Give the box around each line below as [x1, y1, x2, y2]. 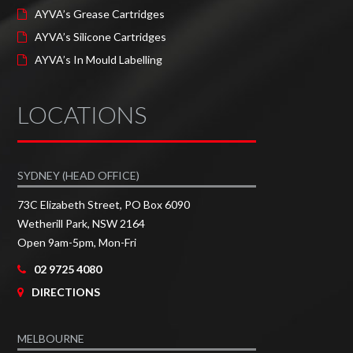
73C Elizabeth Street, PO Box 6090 [17, 197, 191, 211]
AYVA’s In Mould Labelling [35, 52, 163, 66]
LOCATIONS [17, 99, 147, 128]
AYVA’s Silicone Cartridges [35, 29, 167, 43]
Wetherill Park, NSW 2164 [17, 216, 146, 230]
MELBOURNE [17, 331, 85, 345]
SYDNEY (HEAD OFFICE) [17, 168, 140, 182]
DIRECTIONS [32, 284, 101, 299]
